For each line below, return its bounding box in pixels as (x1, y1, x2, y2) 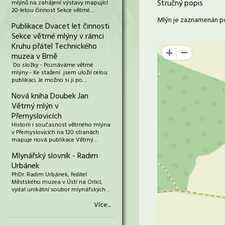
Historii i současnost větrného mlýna (12, 120, 110, 130)
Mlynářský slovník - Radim (12, 150, 98, 163)
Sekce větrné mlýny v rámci (12, 30, 104, 43)
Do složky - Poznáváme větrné (12, 60, 93, 70)
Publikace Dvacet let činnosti (12, 20, 109, 33)
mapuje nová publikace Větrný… (12, 135, 98, 145)
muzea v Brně (12, 50, 57, 63)
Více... (94, 199, 110, 211)
